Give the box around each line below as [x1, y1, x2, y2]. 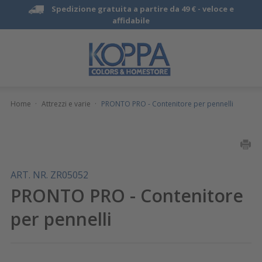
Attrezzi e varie [41, 98, 91, 109]
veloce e [202, 4, 234, 14]
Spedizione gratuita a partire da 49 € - [51, 4, 202, 14]
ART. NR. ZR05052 [10, 168, 88, 181]
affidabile [112, 15, 150, 26]
